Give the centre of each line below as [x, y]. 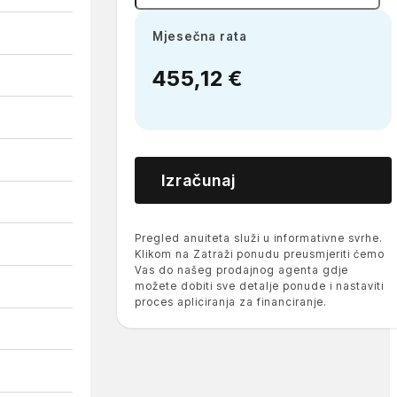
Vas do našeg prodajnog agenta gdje [241, 269]
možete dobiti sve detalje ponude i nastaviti [259, 285]
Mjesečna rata [199, 37]
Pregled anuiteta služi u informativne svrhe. [258, 237]
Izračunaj [198, 180]
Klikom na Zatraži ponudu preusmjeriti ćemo [259, 253]
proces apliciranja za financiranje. [230, 301]
